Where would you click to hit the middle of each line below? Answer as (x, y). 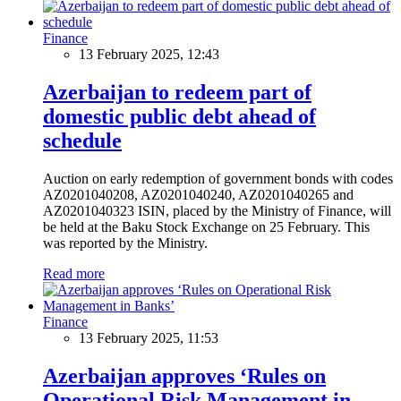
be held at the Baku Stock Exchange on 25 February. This (206, 226)
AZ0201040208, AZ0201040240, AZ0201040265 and (198, 194)
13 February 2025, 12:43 (149, 55)
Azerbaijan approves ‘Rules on (184, 375)
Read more (74, 273)
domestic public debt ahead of (179, 116)
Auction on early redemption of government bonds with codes (218, 178)
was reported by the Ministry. (125, 243)
